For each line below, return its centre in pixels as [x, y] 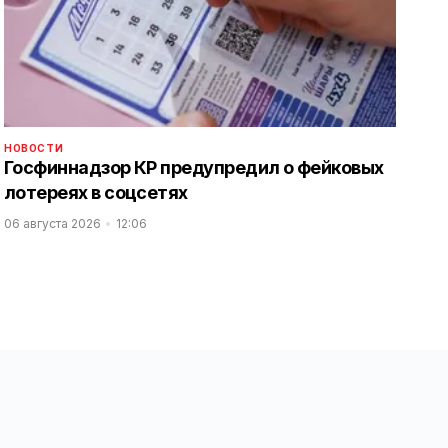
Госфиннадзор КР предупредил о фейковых [194, 168]
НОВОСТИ [34, 148]
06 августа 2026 [52, 224]
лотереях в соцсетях [96, 193]
